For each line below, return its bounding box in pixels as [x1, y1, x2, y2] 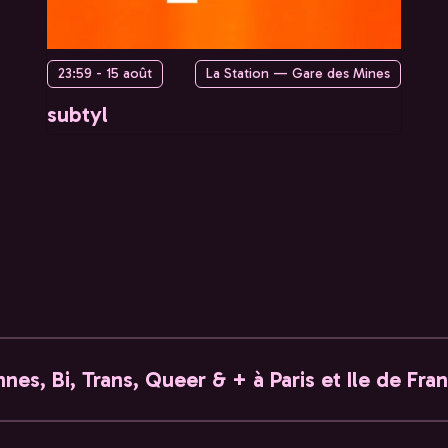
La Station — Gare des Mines [206, 65, 390, 83]
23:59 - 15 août [58, 65, 152, 83]
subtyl [47, 101, 108, 129]
